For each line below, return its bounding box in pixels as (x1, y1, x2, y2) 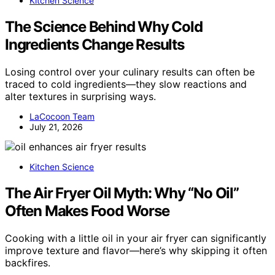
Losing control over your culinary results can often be (5, 65, 255, 78)
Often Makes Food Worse (5, 201, 169, 220)
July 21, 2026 (29, 121, 83, 132)
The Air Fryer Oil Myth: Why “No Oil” (5, 184, 239, 202)
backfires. (5, 256, 50, 269)
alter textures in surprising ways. (5, 90, 156, 103)
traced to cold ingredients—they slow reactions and (5, 77, 247, 90)
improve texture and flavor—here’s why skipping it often (5, 244, 267, 257)
